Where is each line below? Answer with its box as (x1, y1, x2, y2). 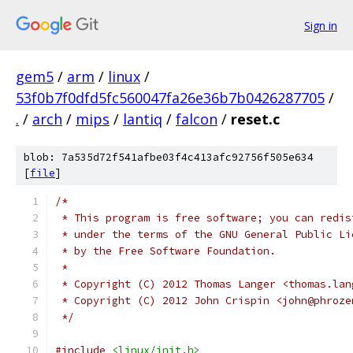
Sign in (304, 17, 337, 33)
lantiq (123, 110, 162, 128)
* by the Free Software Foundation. (55, 244, 276, 258)
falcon (176, 110, 217, 128)
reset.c (231, 110, 280, 128)
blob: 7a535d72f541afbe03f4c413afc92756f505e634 (24, 150, 314, 164)
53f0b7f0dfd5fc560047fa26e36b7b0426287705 (16, 88, 325, 107)
